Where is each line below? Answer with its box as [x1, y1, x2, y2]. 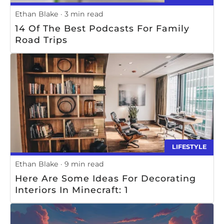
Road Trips [15, 34, 67, 45]
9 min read [64, 159, 104, 168]
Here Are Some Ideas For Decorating [15, 172, 196, 183]
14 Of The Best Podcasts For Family [15, 22, 189, 33]
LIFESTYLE [171, 143, 206, 151]
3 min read [64, 9, 103, 19]
